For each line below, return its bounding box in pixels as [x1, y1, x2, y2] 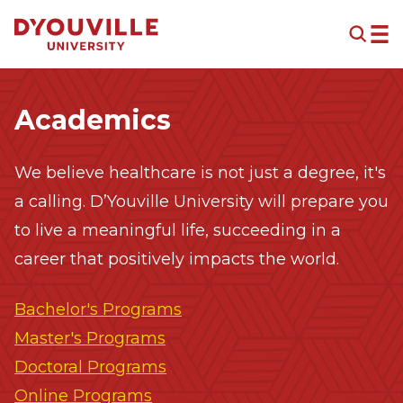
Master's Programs [14, 328, 166, 348]
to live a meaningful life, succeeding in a [14, 220, 341, 240]
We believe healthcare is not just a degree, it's [14, 163, 386, 183]
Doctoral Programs [14, 357, 166, 377]
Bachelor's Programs [14, 300, 182, 319]
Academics [14, 103, 171, 137]
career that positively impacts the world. [14, 249, 339, 269]
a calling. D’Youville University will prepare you [14, 192, 389, 211]
